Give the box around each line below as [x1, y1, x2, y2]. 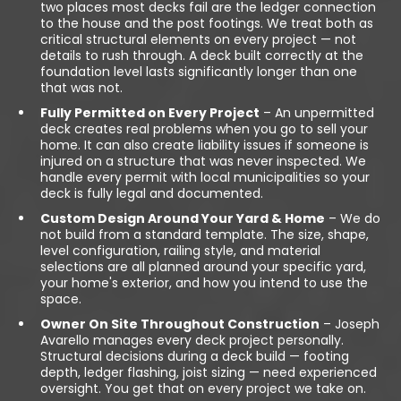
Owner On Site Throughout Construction [40, 315, 320, 334]
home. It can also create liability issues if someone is [40, 136, 369, 155]
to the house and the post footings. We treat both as [40, 14, 373, 33]
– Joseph [320, 315, 380, 334]
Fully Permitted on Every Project [40, 104, 260, 123]
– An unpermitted [260, 104, 374, 123]
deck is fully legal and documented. [40, 184, 263, 203]
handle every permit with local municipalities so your [40, 168, 370, 187]
